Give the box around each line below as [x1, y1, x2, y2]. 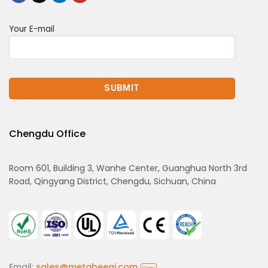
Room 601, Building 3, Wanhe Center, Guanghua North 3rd [9, 162, 247, 174]
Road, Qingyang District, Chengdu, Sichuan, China [9, 175, 216, 187]
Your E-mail [9, 23, 54, 35]
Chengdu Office [9, 126, 86, 141]
